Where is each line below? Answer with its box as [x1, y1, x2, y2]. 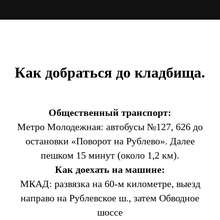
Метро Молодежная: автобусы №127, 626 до [17, 121, 203, 132]
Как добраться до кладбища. [15, 64, 205, 81]
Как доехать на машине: [55, 164, 165, 175]
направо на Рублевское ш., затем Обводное [21, 192, 199, 203]
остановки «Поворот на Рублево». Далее [25, 135, 195, 146]
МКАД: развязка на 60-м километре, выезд [20, 178, 200, 189]
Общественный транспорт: [49, 107, 171, 118]
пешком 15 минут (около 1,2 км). [41, 149, 179, 161]
